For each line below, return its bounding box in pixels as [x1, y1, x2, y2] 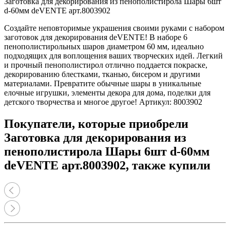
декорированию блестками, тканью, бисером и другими [4, 69, 200, 79]
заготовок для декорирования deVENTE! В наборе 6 [4, 32, 187, 42]
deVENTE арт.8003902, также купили [4, 158, 210, 172]
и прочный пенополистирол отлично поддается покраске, [4, 60, 207, 69]
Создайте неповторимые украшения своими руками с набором [4, 23, 224, 32]
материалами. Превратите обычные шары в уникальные [4, 79, 201, 88]
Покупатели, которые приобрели [4, 117, 188, 130]
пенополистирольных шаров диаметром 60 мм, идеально [4, 42, 204, 51]
